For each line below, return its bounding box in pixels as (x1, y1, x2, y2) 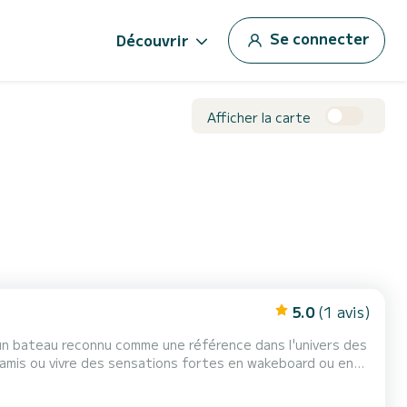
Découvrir (116, 29, 189, 51)
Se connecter (270, 26, 370, 49)
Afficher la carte (207, 107, 311, 126)
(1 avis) (318, 301, 371, 323)
